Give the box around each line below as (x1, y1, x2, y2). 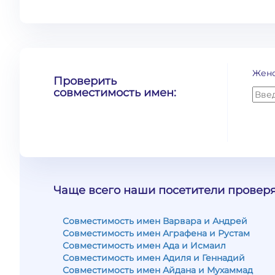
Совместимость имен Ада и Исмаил (63, 240, 226, 251)
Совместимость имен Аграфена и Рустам (63, 228, 250, 239)
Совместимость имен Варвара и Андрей (63, 215, 247, 227)
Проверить (53, 74, 117, 88)
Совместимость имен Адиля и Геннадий (63, 252, 245, 263)
